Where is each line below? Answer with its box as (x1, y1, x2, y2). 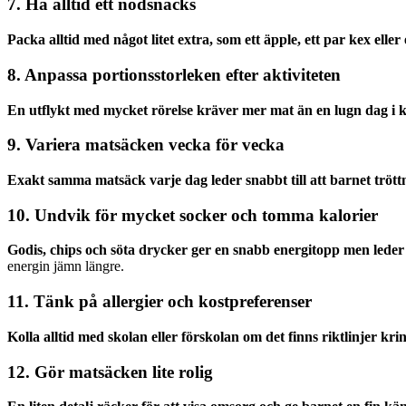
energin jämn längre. (7, 258, 124, 275)
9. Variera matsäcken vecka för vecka (7, 135, 285, 155)
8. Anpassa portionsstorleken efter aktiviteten (7, 64, 341, 84)
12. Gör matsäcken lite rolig (7, 362, 213, 382)
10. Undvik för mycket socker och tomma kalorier (7, 205, 378, 225)
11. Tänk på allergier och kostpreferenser (7, 292, 312, 312)
